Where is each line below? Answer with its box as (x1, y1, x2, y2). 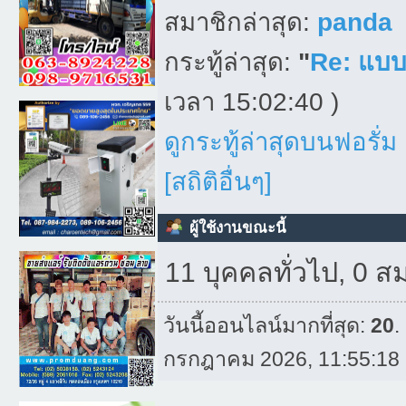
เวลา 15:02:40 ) (164, 88, 340, 117)
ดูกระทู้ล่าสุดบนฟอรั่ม (164, 128, 398, 157)
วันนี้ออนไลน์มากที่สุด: (162, 314, 371, 338)
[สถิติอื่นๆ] (164, 168, 273, 197)
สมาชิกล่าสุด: (164, 8, 318, 37)
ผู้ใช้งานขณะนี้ (189, 219, 286, 237)
